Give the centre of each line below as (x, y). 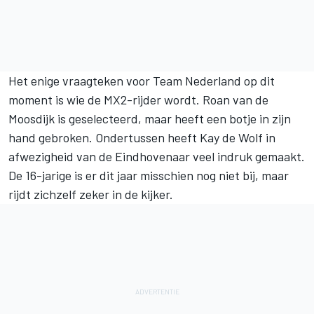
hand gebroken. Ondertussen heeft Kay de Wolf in (142, 137)
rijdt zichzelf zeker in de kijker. (91, 194)
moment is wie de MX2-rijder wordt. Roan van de (138, 99)
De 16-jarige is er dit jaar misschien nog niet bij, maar (149, 175)
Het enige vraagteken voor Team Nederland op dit (142, 80)
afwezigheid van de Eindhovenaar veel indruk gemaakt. (157, 156)
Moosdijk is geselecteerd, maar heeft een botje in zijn (150, 118)
